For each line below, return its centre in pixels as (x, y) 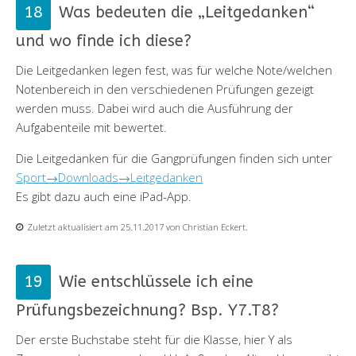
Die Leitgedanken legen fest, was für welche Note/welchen (174, 70)
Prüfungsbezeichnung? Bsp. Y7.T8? (147, 310)
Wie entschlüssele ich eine (156, 281)
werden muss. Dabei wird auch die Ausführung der (155, 108)
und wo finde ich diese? (104, 41)
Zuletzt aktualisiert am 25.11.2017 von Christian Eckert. (137, 226)
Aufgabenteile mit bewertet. (91, 127)
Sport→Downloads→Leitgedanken (109, 177)
